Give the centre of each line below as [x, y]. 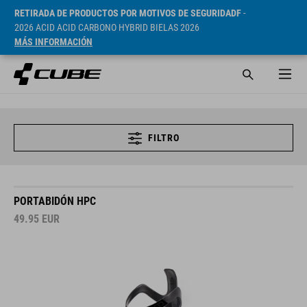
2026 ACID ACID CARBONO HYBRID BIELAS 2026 [107, 27]
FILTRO [164, 138]
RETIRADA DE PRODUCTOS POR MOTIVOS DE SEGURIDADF [128, 13]
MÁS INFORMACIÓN [53, 42]
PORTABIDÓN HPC [55, 201]
